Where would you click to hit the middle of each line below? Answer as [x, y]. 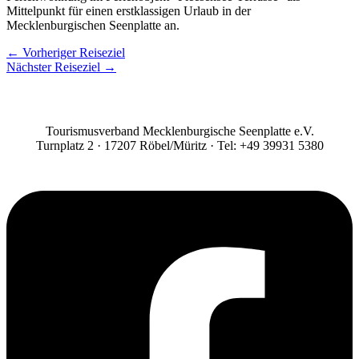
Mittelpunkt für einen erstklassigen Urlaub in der [129, 10]
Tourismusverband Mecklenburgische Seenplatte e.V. [179, 131]
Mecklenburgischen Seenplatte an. [93, 25]
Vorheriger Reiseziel [72, 52]
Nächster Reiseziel [55, 67]
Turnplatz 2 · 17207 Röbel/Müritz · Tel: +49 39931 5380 [179, 145]
